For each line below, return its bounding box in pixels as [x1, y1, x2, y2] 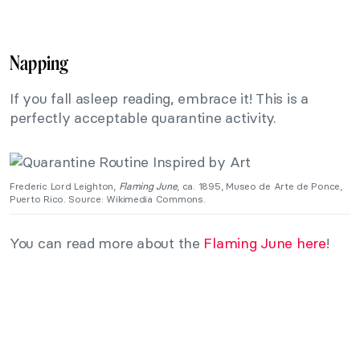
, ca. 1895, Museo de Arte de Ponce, [177, 180, 342, 193]
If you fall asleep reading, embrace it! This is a [10, 88, 309, 108]
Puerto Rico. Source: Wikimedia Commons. [10, 193, 206, 206]
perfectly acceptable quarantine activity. [10, 108, 276, 127]
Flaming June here [203, 234, 326, 253]
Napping [10, 51, 69, 75]
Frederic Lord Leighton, [10, 180, 119, 193]
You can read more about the [10, 234, 204, 253]
